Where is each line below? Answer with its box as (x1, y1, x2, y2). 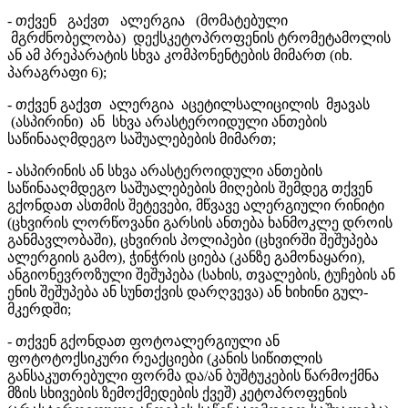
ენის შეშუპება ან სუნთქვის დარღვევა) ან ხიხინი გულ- (7, 283, 368, 300)
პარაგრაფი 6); (7, 64, 107, 80)
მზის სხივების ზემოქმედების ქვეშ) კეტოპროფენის (7, 384, 347, 401)
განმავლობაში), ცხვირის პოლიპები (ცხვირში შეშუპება (7, 231, 378, 248)
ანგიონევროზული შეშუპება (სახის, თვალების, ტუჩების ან (7, 266, 395, 282)
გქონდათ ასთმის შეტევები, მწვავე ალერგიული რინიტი (7, 197, 384, 213)
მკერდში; (7, 301, 71, 317)
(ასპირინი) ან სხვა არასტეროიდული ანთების (7, 113, 327, 129)
